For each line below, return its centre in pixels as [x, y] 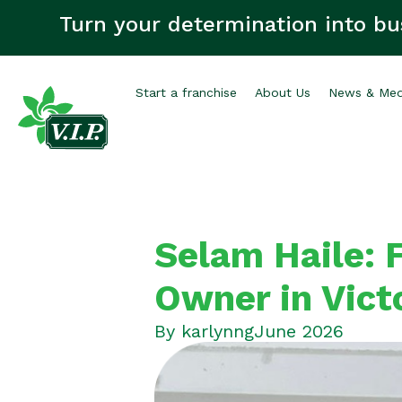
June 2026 [299, 331]
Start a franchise [187, 92]
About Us [283, 92]
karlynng [218, 331]
